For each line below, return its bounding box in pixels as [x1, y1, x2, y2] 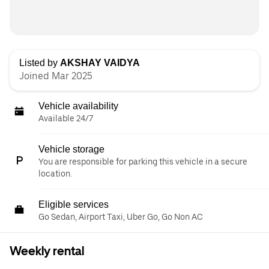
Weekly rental [10, 244, 84, 259]
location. [38, 169, 72, 179]
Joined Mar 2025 [19, 70, 92, 82]
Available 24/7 [38, 113, 93, 124]
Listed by [19, 58, 60, 68]
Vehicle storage [38, 144, 104, 155]
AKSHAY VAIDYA [60, 58, 140, 68]
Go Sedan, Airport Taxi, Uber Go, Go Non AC [38, 212, 203, 222]
